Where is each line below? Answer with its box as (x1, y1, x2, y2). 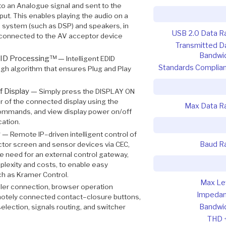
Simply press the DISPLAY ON (38, 87, 135, 95)
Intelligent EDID (66, 54, 115, 63)
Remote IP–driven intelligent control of (10, 130, 137, 138)
